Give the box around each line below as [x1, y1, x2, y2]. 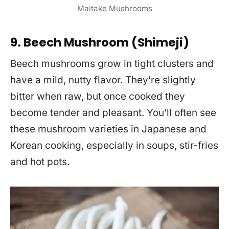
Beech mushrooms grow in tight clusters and [10, 58, 214, 70]
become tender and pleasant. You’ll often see [10, 107, 216, 119]
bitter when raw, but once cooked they [10, 90, 185, 103]
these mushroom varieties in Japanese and [10, 123, 207, 135]
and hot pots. [10, 156, 70, 168]
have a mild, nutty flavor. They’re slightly [10, 74, 196, 86]
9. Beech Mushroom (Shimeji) [10, 34, 189, 51]
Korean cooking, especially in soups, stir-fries [10, 140, 218, 152]
